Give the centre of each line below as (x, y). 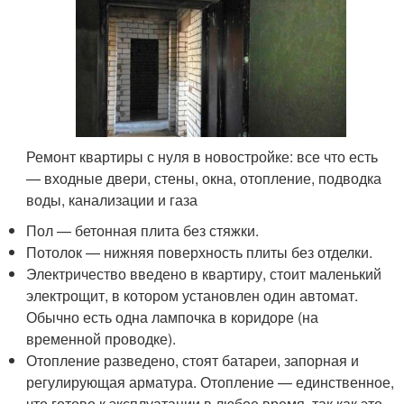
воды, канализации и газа (112, 200)
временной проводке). (101, 339)
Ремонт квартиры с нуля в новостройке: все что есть (202, 157)
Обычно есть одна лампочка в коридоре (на (173, 317)
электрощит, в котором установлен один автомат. (193, 296)
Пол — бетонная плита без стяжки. (143, 231)
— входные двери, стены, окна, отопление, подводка (204, 179)
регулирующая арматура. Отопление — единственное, (211, 382)
